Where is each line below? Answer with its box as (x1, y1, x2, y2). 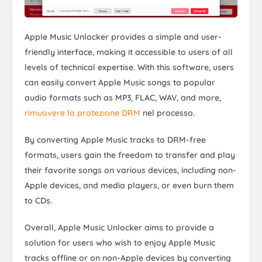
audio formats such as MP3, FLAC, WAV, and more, (25, 92, 221, 104)
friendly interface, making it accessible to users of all (25, 47, 233, 58)
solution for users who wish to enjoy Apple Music (25, 237, 215, 249)
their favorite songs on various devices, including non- (25, 165, 236, 176)
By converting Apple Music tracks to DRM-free (25, 135, 206, 146)
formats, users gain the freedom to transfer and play (25, 150, 235, 161)
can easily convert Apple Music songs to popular (25, 77, 215, 88)
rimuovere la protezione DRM (25, 108, 140, 119)
